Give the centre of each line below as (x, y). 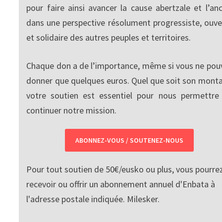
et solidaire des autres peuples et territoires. (109, 37)
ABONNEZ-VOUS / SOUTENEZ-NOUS (130, 140)
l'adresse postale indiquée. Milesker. (93, 199)
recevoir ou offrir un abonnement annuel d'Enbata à (121, 184)
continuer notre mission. (72, 110)
